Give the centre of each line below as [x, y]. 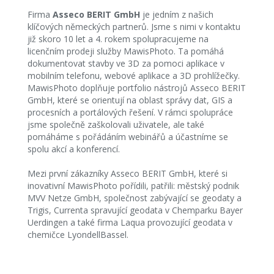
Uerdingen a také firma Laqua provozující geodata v [130, 222]
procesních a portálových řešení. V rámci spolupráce [130, 112]
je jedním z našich [176, 14]
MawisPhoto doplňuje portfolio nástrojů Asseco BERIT [136, 88]
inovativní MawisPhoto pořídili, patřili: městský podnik [133, 186]
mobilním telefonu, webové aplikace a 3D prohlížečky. [133, 76]
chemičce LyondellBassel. [78, 235]
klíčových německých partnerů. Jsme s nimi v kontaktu [134, 27]
